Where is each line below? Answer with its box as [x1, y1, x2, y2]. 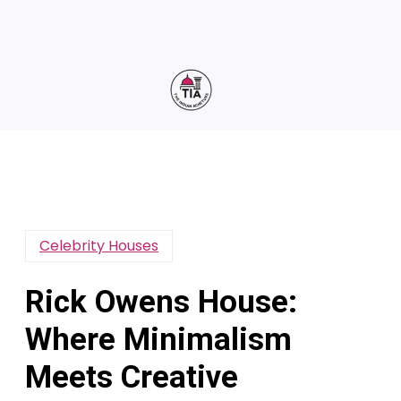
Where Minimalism [25, 320, 292, 358]
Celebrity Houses [39, 235, 158, 256]
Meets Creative [25, 358, 238, 396]
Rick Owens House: [25, 283, 297, 320]
